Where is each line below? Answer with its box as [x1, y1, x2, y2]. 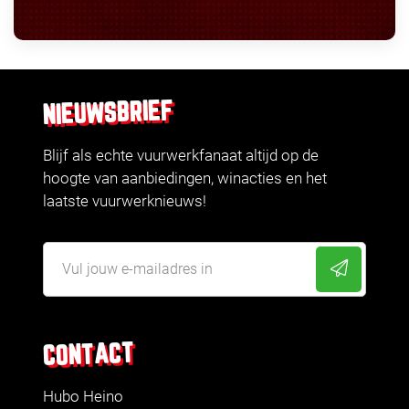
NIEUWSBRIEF [42, 98, 174, 129]
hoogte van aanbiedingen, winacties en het [43, 168, 327, 187]
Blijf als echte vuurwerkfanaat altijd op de [43, 145, 319, 164]
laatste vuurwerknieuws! [43, 191, 206, 210]
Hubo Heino [43, 386, 123, 405]
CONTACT [42, 341, 135, 370]
